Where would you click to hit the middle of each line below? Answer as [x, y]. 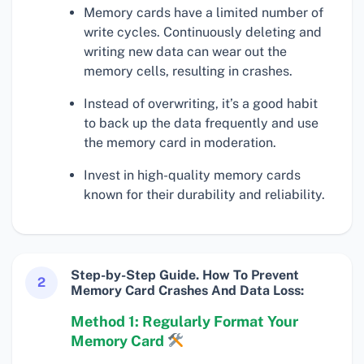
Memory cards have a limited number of [204, 13]
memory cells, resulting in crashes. [188, 71]
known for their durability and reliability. [204, 195]
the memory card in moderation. [180, 143]
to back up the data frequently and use [201, 123]
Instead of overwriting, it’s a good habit [201, 104]
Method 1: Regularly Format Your [184, 322]
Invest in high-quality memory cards [192, 175]
